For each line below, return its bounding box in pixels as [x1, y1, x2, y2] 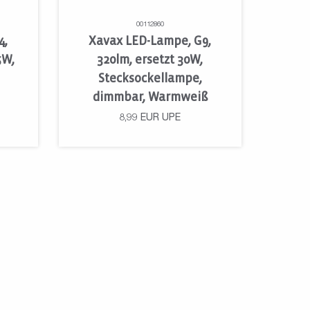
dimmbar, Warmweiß [92, 91, 208, 104]
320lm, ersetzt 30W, [97, 53, 203, 67]
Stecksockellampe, [98, 72, 202, 86]
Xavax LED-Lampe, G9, [89, 35, 212, 48]
